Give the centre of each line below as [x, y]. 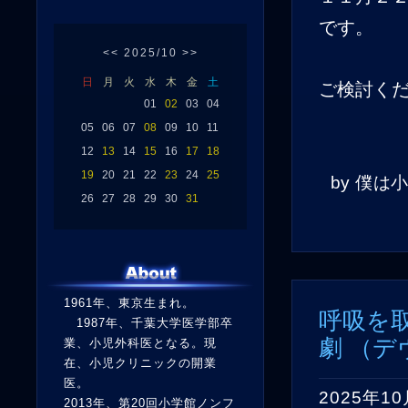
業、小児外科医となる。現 [140, 343]
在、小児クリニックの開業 [140, 363]
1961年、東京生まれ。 [129, 303]
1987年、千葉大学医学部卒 [148, 323]
